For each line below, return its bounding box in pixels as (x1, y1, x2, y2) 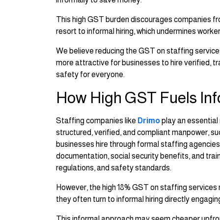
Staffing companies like (56, 116, 137, 125)
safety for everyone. (56, 70, 125, 79)
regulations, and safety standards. (56, 164, 171, 172)
